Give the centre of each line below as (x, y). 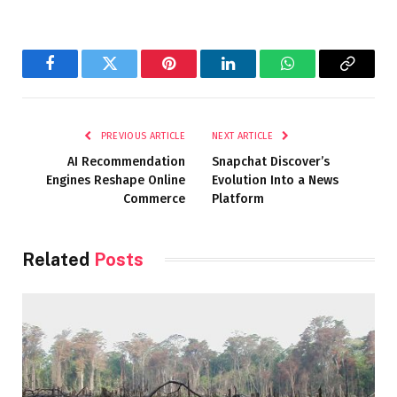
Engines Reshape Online (116, 180)
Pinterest (195, 77)
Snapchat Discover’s (271, 161)
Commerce (154, 198)
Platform (238, 198)
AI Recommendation (126, 161)
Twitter (131, 77)
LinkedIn (256, 77)
